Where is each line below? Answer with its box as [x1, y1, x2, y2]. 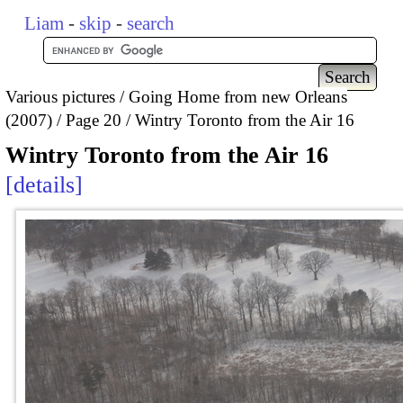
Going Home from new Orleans [129, 86, 347, 106]
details [13, 172, 75, 199]
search [127, 13, 175, 34]
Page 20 [66, 110, 121, 130]
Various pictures [5, 86, 115, 106]
